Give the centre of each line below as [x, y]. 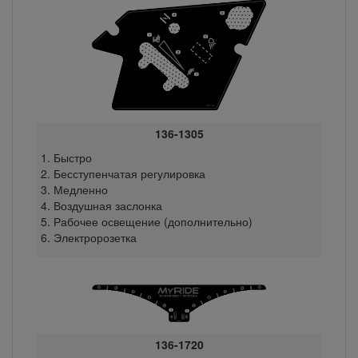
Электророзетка [95, 237]
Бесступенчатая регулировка [129, 173]
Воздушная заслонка [107, 205]
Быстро [72, 157]
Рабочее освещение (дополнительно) [153, 221]
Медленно [80, 189]
